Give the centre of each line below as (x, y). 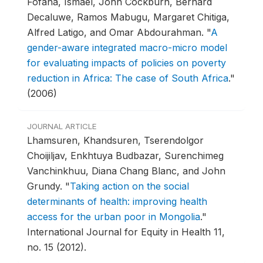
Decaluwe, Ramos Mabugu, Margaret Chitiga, (128, 17)
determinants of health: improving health (117, 202)
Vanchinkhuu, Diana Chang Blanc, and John (126, 171)
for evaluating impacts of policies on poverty (127, 63)
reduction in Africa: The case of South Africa (128, 78)
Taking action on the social (129, 186)
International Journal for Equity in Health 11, (126, 232)
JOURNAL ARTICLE (62, 127)
